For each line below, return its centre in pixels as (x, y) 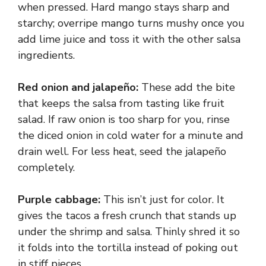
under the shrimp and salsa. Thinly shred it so (129, 232)
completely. (46, 168)
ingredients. (46, 56)
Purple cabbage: (59, 200)
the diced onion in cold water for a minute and (131, 136)
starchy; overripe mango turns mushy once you (131, 23)
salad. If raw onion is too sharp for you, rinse (124, 120)
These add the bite (187, 88)
